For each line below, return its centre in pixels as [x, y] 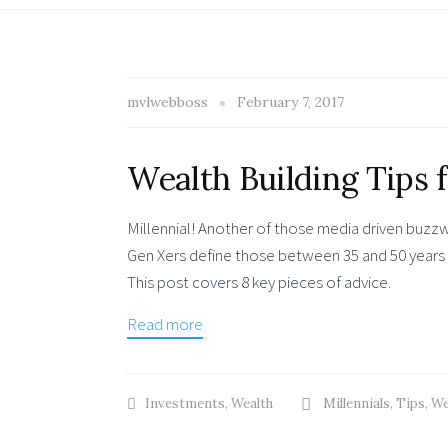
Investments [185, 404]
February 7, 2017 [290, 101]
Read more [165, 324]
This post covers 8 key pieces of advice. [259, 281]
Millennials [356, 404]
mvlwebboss [169, 101]
